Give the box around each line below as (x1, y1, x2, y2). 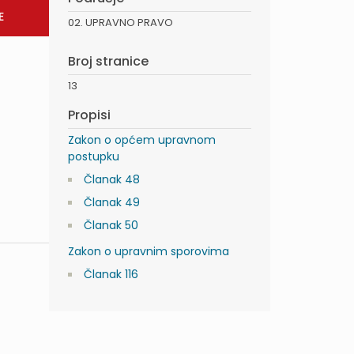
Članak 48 (84, 171, 140, 188)
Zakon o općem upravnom (68, 132, 216, 149)
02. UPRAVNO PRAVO (68, 15, 173, 31)
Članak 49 (84, 194, 140, 211)
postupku (68, 149, 119, 165)
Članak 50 (84, 217, 138, 234)
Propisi (68, 106, 111, 125)
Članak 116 (84, 266, 138, 283)
